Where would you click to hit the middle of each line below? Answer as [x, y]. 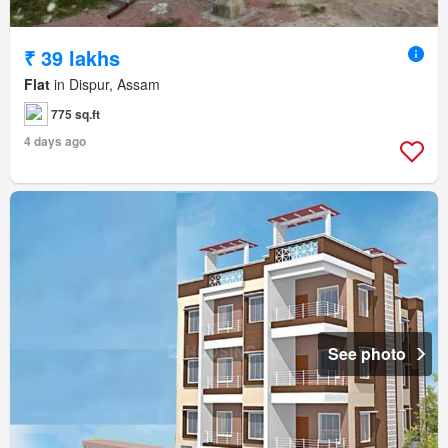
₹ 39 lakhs [72, 58]
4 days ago [55, 141]
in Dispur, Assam [105, 84]
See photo [367, 354]
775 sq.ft [75, 114]
